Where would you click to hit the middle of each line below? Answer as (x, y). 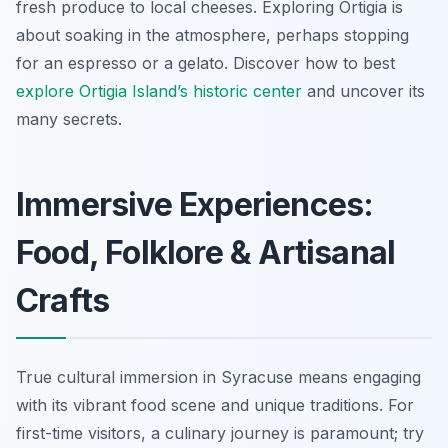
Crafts (63, 300)
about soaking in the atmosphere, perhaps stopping (212, 34)
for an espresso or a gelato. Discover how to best (205, 62)
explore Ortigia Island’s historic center (159, 90)
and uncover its (363, 90)
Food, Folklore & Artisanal (206, 252)
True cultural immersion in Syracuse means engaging (218, 376)
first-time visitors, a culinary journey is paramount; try (220, 432)
